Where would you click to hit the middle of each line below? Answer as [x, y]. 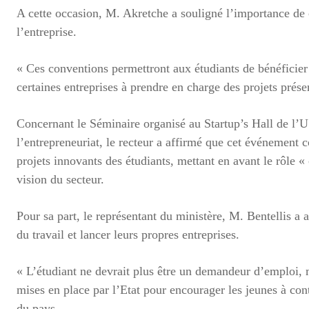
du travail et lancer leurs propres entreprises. [128, 234]
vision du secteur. [60, 179]
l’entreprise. [47, 31]
